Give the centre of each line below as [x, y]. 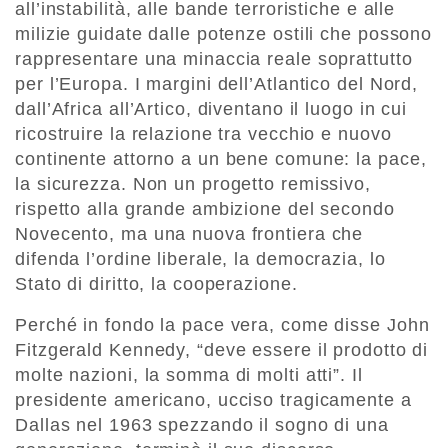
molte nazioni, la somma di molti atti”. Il [189, 375]
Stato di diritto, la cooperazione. [156, 284]
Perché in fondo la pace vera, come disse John [222, 325]
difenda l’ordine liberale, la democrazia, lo [200, 259]
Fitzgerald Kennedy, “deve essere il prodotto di [222, 350]
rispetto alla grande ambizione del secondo [205, 209]
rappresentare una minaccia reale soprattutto [214, 59]
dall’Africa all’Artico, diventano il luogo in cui [211, 109]
